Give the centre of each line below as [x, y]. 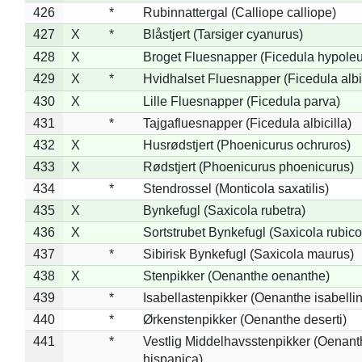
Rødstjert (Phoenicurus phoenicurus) [248, 166]
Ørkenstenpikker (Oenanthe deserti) [244, 319]
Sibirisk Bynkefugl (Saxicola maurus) [248, 254]
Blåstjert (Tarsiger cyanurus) [223, 34]
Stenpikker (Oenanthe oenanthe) [236, 276]
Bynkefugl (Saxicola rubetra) [224, 210]
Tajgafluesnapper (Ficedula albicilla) [247, 123]
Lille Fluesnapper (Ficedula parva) [241, 101]
